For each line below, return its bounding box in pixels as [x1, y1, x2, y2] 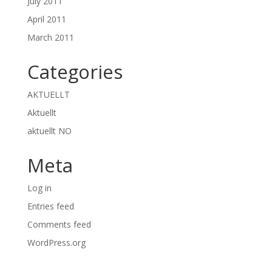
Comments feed [27, 219, 91, 230]
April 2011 [27, 13, 66, 25]
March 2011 [27, 32, 74, 43]
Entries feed [27, 200, 74, 212]
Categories [27, 59, 123, 84]
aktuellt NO [27, 125, 72, 137]
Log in [27, 182, 52, 194]
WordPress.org [27, 237, 86, 248]
